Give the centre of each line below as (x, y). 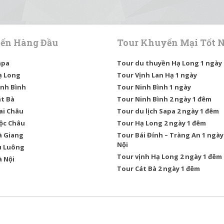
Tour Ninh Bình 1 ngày (154, 87)
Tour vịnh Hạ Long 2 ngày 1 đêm (169, 156)
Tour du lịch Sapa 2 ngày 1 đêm (168, 111)
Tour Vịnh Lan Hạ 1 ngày (157, 75)
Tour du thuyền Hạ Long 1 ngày (169, 63)
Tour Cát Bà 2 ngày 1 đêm (158, 168)
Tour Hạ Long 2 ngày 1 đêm (161, 123)
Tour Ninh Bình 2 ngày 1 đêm (164, 99)
